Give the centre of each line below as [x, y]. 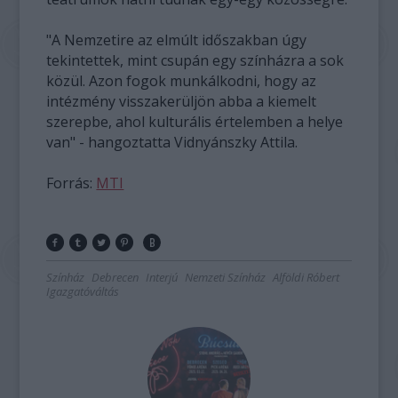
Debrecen [115, 277]
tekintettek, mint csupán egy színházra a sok [195, 60]
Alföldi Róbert [306, 277]
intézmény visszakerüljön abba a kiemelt [182, 101]
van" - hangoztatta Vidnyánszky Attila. [172, 142]
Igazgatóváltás [83, 291]
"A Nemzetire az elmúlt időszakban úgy [177, 40]
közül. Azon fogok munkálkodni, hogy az [182, 80]
